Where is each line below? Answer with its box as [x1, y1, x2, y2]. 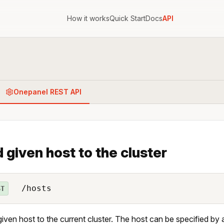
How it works [66, 14, 109, 22]
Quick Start [109, 14, 145, 22]
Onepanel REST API [13, 87, 81, 96]
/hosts [16, 183, 51, 193]
